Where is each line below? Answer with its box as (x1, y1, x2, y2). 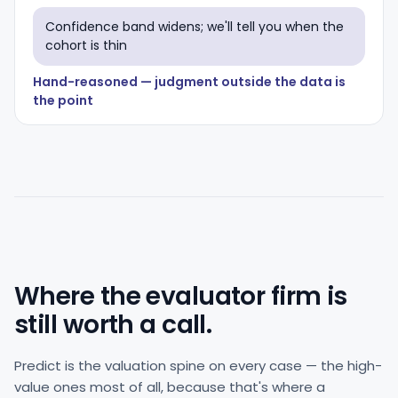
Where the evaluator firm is (14, 279, 347, 314)
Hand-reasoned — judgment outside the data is (33, 73, 346, 91)
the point (33, 92, 93, 109)
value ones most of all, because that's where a (14, 378, 325, 396)
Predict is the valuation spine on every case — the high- (14, 356, 382, 375)
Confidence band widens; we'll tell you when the (45, 18, 344, 36)
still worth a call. (14, 307, 212, 342)
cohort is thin (45, 36, 127, 54)
